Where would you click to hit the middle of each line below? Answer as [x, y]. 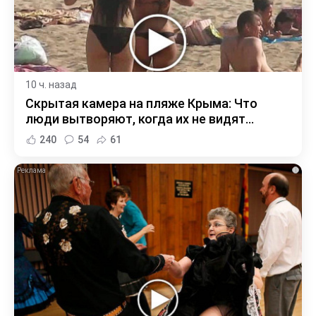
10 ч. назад [51, 85]
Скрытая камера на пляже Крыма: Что [141, 104]
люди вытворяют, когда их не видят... [140, 119]
